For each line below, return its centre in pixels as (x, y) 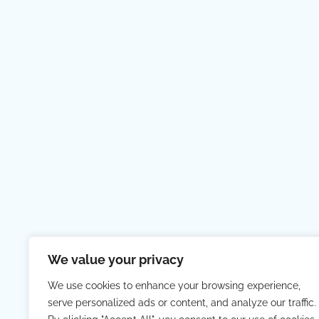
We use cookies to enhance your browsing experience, (174, 286)
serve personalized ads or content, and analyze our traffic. (182, 303)
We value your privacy (116, 260)
